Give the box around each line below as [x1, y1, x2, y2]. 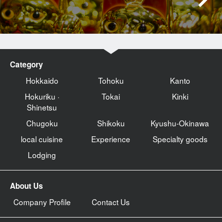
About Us [10, 180, 43, 192]
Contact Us [92, 196, 130, 208]
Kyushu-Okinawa [151, 117, 210, 129]
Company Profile [13, 196, 71, 208]
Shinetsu [27, 102, 57, 113]
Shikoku [97, 117, 125, 129]
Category [10, 59, 43, 70]
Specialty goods [152, 133, 208, 145]
